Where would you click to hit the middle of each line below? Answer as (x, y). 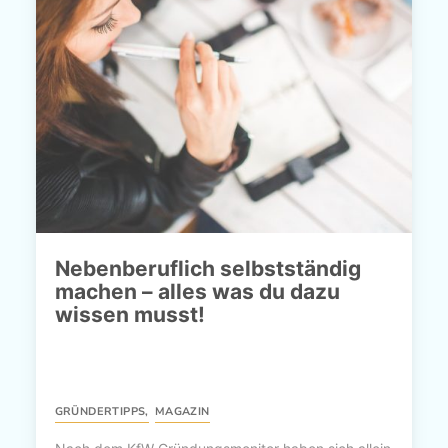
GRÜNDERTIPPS (100, 411)
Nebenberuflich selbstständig (207, 268)
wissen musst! (129, 314)
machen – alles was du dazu (197, 291)
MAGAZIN (182, 411)
